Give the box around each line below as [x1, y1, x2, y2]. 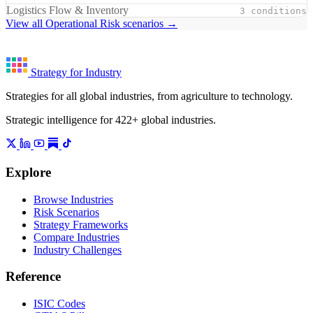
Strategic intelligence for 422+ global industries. [6, 114, 216, 126]
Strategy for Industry [31, 66, 122, 79]
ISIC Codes [34, 297, 85, 310]
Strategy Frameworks [34, 218, 128, 231]
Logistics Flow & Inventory [6, 4, 129, 17]
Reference [6, 269, 61, 284]
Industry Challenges [34, 243, 122, 256]
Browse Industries [34, 193, 113, 205]
